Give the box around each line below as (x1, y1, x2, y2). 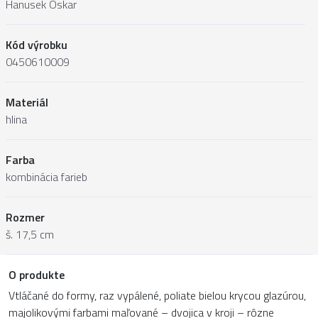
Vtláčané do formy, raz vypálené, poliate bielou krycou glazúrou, (9, 286, 306, 304)
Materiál (6, 93, 48, 111)
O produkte (9, 265, 65, 283)
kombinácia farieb (6, 168, 87, 185)
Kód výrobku (6, 35, 67, 53)
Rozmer (6, 208, 45, 226)
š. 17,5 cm (6, 225, 54, 243)
